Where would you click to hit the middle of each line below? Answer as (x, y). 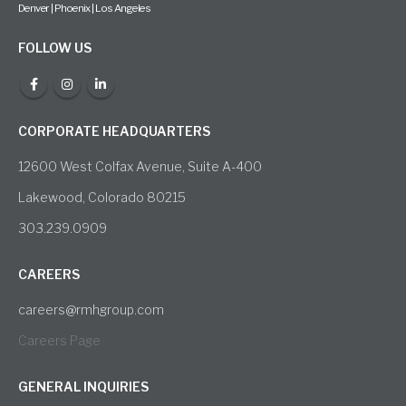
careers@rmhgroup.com (91, 309)
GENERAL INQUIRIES (83, 387)
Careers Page (59, 340)
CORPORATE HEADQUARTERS (114, 130)
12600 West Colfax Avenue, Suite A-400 (140, 166)
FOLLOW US (55, 47)
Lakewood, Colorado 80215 (102, 197)
